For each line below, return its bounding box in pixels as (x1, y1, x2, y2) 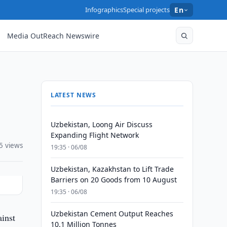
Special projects (123, 5, 170, 14)
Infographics (85, 5, 124, 14)
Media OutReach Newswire (7, 30, 100, 41)
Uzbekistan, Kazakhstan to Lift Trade (50, 164, 174, 174)
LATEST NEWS (50, 91, 97, 99)
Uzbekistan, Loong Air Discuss (50, 120, 153, 129)
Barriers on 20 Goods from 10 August (50, 175, 177, 184)
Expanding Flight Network (50, 130, 139, 140)
